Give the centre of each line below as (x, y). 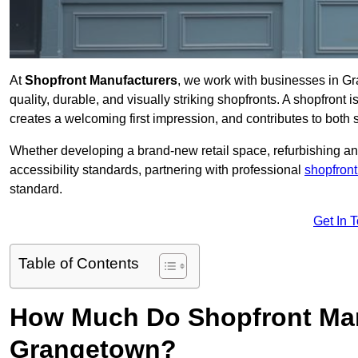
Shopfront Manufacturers (101, 81)
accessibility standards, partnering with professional (157, 170)
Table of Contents (79, 264)
